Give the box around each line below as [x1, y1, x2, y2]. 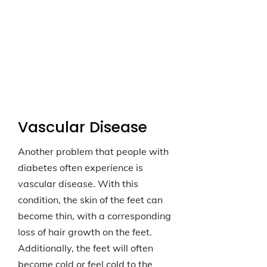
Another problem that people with [18, 145, 169, 157]
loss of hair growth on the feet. [18, 226, 152, 238]
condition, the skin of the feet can [18, 194, 163, 206]
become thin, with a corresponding [18, 210, 171, 222]
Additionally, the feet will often [18, 242, 153, 254]
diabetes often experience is [18, 162, 143, 173]
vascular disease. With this [18, 178, 138, 190]
